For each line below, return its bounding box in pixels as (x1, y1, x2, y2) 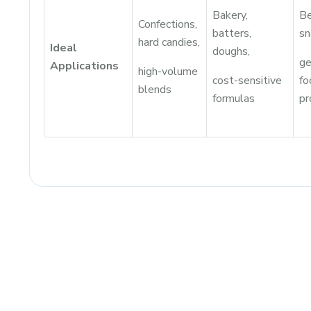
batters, (212, 26, 251, 41)
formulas (212, 91, 255, 106)
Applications (50, 58, 119, 74)
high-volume (138, 64, 198, 79)
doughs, (212, 44, 250, 59)
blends (138, 82, 171, 97)
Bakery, (212, 8, 248, 23)
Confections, (138, 17, 197, 32)
